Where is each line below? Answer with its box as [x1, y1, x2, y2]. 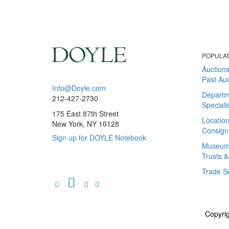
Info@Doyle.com [52, 82, 106, 93]
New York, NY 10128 [52, 118, 119, 129]
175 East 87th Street [52, 108, 119, 119]
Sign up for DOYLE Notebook [52, 132, 146, 143]
